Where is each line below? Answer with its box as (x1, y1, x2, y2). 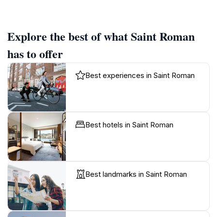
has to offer (7, 45, 63, 62)
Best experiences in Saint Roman (85, 71, 195, 80)
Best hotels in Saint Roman (85, 120, 173, 130)
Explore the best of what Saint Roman (7, 28, 195, 45)
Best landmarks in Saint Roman (85, 170, 187, 179)
